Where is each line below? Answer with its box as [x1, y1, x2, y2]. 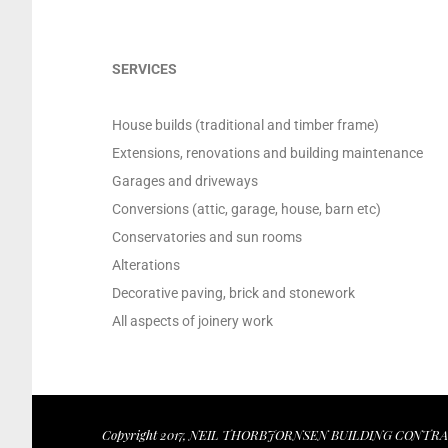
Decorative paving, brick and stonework [112, 285, 355, 301]
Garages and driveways [112, 173, 258, 189]
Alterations [112, 257, 180, 273]
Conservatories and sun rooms [112, 229, 302, 245]
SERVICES [112, 61, 177, 77]
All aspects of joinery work [112, 313, 273, 329]
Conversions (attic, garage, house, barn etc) [112, 201, 381, 217]
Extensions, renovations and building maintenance [112, 145, 423, 161]
